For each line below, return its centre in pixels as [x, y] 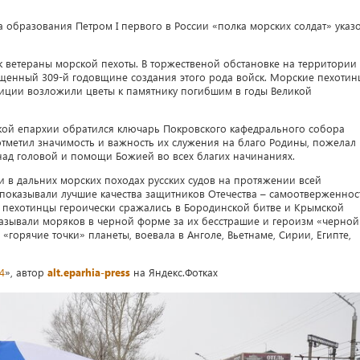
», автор [26, 272]
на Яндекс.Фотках [174, 272]
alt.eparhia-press [89, 272]
